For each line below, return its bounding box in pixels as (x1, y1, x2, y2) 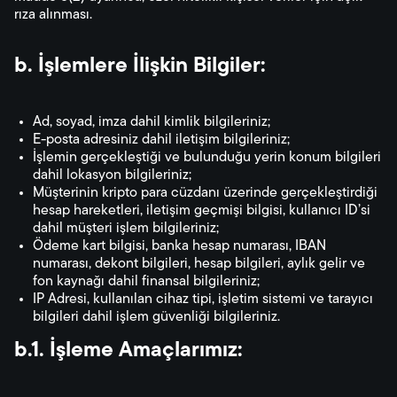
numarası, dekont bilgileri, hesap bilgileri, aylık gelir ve (33, 257, 365, 271)
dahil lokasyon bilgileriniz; (33, 168, 191, 183)
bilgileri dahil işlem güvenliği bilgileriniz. (33, 310, 280, 324)
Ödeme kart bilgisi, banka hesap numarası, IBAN (33, 239, 326, 253)
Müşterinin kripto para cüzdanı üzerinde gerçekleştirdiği (33, 186, 378, 200)
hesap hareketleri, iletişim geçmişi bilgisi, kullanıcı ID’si (33, 204, 370, 218)
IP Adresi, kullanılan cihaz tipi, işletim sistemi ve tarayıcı (33, 292, 373, 307)
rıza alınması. (14, 8, 92, 22)
